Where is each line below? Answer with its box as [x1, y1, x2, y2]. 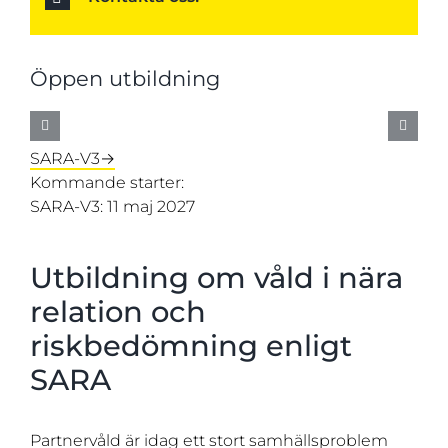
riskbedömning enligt [29, 328, 352, 364]
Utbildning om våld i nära [29, 260, 403, 296]
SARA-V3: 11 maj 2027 [29, 197, 195, 217]
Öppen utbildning [29, 66, 220, 92]
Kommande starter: [29, 173, 184, 193]
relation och [29, 294, 206, 330]
